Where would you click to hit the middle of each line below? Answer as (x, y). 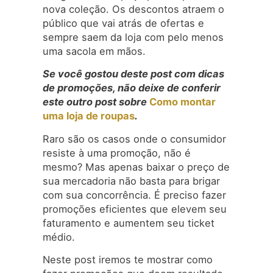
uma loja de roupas (89, 116)
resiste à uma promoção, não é (117, 153)
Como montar (183, 102)
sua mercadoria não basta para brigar (131, 181)
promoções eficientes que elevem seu (135, 209)
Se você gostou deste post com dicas (133, 74)
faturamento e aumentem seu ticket (129, 223)
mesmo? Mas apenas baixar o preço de (136, 167)
